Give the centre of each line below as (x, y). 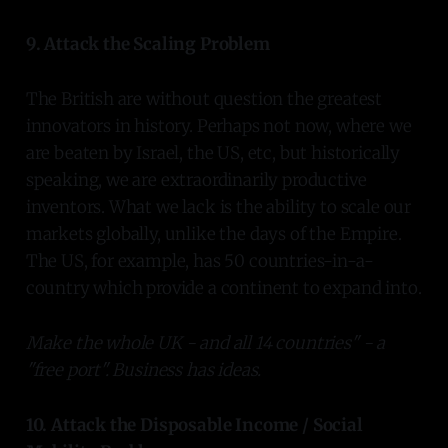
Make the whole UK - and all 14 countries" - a (205, 342)
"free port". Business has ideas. (143, 369)
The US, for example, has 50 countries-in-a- (199, 260)
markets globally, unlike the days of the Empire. (213, 233)
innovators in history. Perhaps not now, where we (218, 125)
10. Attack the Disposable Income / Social (194, 424)
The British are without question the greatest (204, 98)
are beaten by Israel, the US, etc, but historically (213, 152)
